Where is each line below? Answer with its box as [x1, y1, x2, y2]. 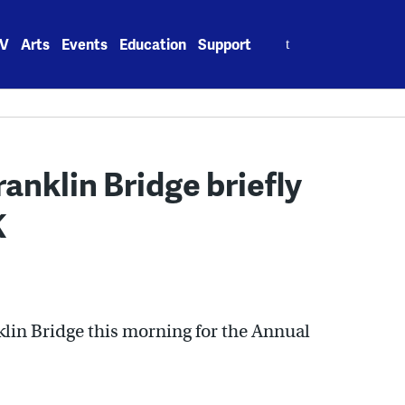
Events [61, 33, 108, 54]
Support [198, 33, 252, 54]
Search [264, 24, 311, 44]
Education [119, 33, 187, 54]
